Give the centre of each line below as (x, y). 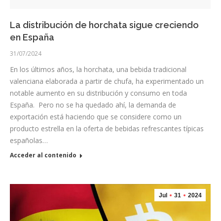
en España (32, 37)
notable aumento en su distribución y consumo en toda (98, 93)
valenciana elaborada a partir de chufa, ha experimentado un (107, 81)
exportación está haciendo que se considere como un (96, 116)
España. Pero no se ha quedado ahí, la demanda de (93, 105)
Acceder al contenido (43, 155)
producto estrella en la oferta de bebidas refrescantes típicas (107, 128)
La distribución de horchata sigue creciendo (104, 25)
